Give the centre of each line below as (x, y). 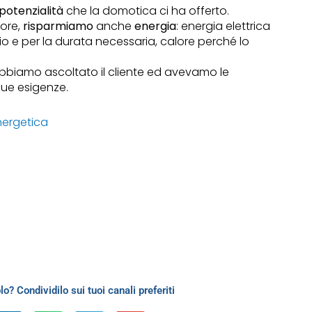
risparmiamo (58, 26)
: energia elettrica (224, 26)
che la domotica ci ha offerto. (147, 11)
